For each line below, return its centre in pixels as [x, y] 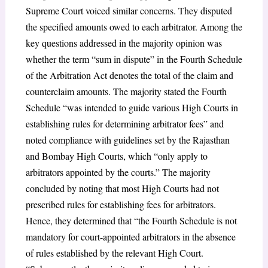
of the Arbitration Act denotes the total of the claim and [129, 75]
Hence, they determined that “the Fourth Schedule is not [131, 220]
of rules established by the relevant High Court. [114, 252]
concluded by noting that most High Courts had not [122, 188]
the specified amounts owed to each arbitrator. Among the [134, 26]
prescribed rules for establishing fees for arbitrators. [121, 204]
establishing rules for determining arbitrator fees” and [124, 123]
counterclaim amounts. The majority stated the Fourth [126, 91]
